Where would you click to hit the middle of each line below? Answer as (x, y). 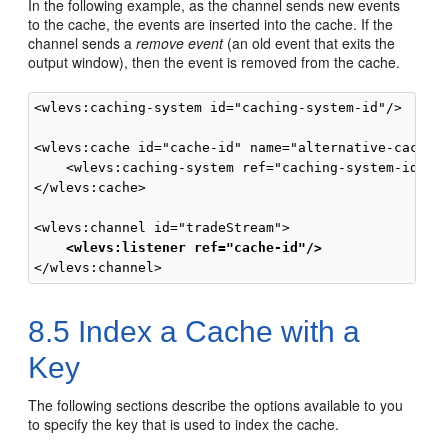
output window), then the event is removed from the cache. (214, 62)
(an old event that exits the (309, 43)
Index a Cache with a (215, 331)
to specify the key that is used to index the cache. (184, 424)
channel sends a (82, 43)
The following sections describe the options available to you (216, 405)
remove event (180, 43)
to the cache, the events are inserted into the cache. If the (211, 24)
